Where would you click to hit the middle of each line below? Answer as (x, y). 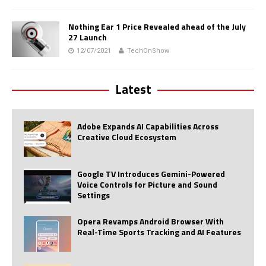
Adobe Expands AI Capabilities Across (148, 126)
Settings (94, 195)
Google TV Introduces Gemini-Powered (151, 174)
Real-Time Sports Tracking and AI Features (159, 232)
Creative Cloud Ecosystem (127, 137)
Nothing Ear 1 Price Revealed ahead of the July (157, 27)
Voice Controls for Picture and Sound (147, 185)
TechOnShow (148, 51)
